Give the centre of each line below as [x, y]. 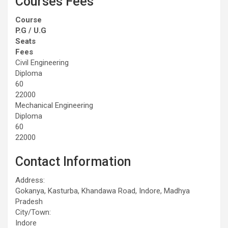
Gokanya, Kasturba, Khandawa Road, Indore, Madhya [103, 191]
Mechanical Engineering [54, 105]
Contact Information [73, 161]
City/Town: [33, 212]
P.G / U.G [31, 30]
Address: [30, 180]
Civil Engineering [42, 62]
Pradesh [29, 201]
